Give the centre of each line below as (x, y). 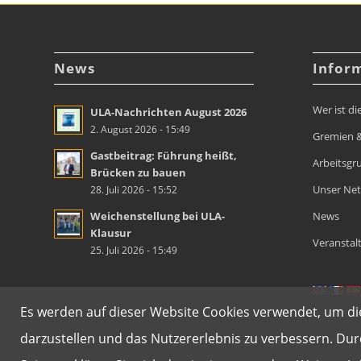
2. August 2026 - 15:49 (140, 129)
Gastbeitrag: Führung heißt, (164, 156)
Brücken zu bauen (138, 173)
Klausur (111, 233)
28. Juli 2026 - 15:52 (134, 190)
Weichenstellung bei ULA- (158, 216)
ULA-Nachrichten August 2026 (168, 112)
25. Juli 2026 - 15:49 (134, 250)
